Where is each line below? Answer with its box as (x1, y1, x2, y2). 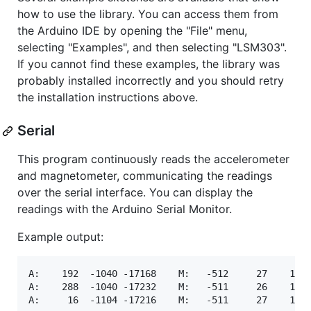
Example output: (17, 230, 103, 244)
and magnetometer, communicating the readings (17, 169, 272, 183)
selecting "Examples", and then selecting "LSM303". (17, 40, 287, 55)
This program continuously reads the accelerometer (17, 152, 289, 167)
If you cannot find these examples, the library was (17, 57, 280, 72)
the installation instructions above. (17, 90, 198, 105)
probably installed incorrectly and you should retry (17, 74, 284, 88)
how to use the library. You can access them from (17, 7, 278, 22)
